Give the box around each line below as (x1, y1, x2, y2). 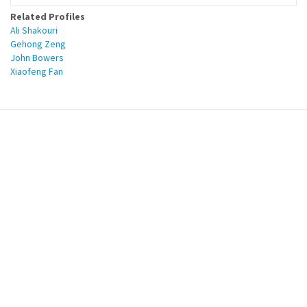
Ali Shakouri (10, 24, 58, 36)
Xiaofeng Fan (10, 65, 63, 77)
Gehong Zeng (10, 38, 66, 50)
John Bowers (10, 51, 64, 64)
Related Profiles (10, 10, 85, 23)
